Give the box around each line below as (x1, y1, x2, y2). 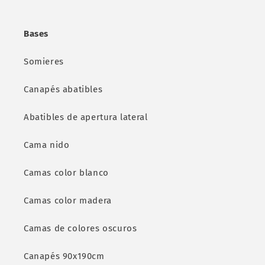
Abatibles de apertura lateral (24, 112, 148, 122)
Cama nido (24, 140, 70, 150)
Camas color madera (24, 195, 112, 206)
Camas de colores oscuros (24, 223, 137, 234)
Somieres (24, 56, 64, 67)
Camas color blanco (24, 167, 109, 178)
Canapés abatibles (24, 84, 103, 95)
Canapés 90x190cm (24, 251, 105, 261)
